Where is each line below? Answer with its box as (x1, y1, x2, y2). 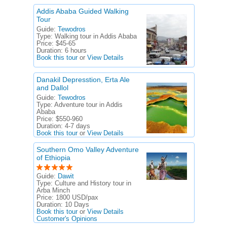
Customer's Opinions (36, 215, 97, 222)
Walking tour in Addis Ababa (55, 33, 137, 40)
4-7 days (65, 123, 90, 130)
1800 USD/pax (56, 194, 98, 201)
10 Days (65, 201, 89, 208)
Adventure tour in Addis (54, 101, 123, 108)
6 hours (65, 47, 87, 54)
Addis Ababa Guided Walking (36, 7, 129, 15)
